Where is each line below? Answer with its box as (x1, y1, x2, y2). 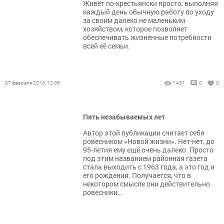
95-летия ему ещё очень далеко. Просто (83, 145, 213, 154)
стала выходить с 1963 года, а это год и (83, 162, 214, 171)
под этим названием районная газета (83, 153, 207, 163)
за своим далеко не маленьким (83, 15, 185, 25)
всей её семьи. (83, 41, 130, 50)
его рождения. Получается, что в (83, 170, 191, 180)
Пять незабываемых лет (83, 112, 165, 121)
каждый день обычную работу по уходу (83, 7, 214, 16)
